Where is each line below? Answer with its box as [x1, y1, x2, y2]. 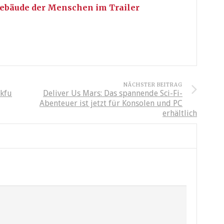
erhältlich [162, 108, 197, 118]
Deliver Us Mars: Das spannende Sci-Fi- [43, 88, 182, 98]
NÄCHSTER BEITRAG [123, 81, 182, 88]
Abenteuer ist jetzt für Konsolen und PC [39, 98, 182, 108]
